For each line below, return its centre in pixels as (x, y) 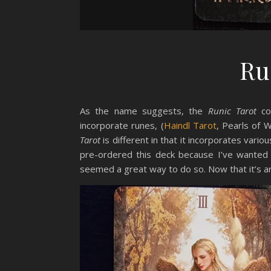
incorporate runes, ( (122, 125)
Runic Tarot (232, 111)
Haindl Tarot (190, 125)
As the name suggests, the (144, 111)
